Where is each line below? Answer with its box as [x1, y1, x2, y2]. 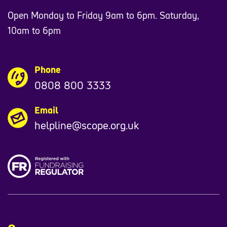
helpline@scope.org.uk [34, 118, 139, 133]
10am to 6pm [8, 24, 61, 37]
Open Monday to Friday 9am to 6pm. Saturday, [8, 9, 199, 22]
